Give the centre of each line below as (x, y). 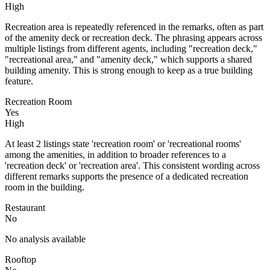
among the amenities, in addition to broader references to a (115, 154)
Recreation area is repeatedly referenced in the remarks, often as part (134, 27)
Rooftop (20, 259)
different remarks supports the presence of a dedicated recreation (127, 176)
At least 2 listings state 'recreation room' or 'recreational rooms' (123, 143)
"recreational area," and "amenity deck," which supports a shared (128, 59)
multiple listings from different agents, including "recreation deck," (131, 48)
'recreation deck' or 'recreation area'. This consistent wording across (132, 165)
